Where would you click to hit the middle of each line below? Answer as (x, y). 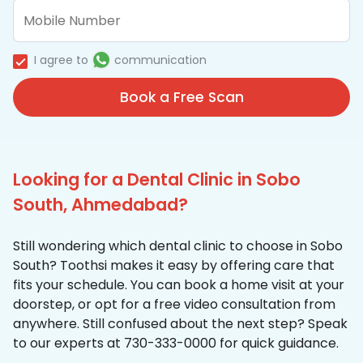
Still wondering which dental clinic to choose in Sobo (178, 246)
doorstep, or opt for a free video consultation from (174, 305)
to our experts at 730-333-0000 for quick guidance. (176, 344)
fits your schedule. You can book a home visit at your (179, 285)
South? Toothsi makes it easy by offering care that (174, 266)
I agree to (61, 60)
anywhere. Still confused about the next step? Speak (180, 324)
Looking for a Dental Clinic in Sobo (157, 180)
